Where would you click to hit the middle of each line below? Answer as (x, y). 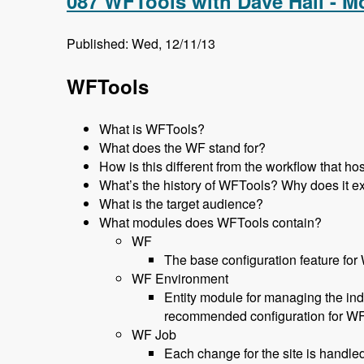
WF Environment (180, 279)
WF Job (154, 335)
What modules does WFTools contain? (210, 223)
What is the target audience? (181, 204)
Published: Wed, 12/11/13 (141, 44)
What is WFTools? (152, 129)
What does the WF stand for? (182, 148)
